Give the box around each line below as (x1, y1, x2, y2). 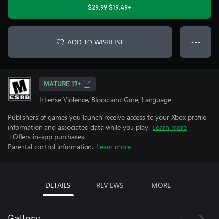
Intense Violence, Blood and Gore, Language (39, 95, 171, 104)
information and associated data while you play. (8, 122, 150, 131)
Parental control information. (8, 142, 93, 151)
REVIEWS (96, 180, 123, 190)
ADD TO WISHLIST (67, 37, 123, 46)
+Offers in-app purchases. (8, 132, 86, 141)
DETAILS (45, 180, 70, 190)
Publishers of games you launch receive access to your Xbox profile (8, 112, 206, 122)
